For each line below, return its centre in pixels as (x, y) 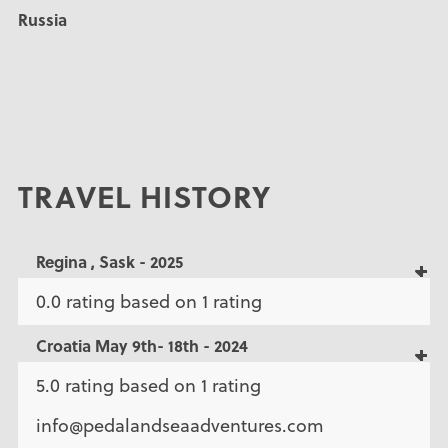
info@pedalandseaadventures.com (179, 425)
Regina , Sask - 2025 (109, 262)
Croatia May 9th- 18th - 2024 (141, 346)
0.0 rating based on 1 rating (148, 302)
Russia (42, 20)
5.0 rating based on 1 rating (148, 386)
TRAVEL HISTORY (144, 196)
